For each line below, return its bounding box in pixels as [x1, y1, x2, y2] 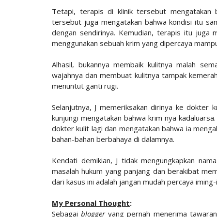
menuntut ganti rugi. [52, 80, 120, 91]
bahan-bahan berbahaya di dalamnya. [52, 134, 174, 144]
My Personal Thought [52, 198, 130, 208]
